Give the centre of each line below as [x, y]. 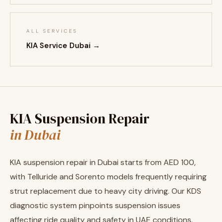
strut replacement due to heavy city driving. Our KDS [106, 191]
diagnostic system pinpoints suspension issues [95, 205]
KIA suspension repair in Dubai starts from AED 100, [103, 162]
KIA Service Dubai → [63, 46]
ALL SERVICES [52, 31]
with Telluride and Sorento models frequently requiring [108, 177]
